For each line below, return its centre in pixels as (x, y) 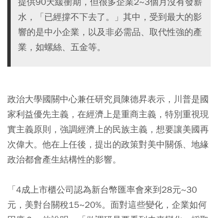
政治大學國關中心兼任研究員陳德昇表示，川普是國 (108, 99)
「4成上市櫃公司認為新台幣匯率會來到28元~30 (102, 190)
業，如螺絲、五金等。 (62, 47)
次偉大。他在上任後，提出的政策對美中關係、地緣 (108, 145)
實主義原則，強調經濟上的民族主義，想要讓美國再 (108, 129)
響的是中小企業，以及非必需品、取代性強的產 (110, 32)
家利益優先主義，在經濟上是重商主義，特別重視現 (108, 114)
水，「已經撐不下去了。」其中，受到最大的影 (110, 17)
